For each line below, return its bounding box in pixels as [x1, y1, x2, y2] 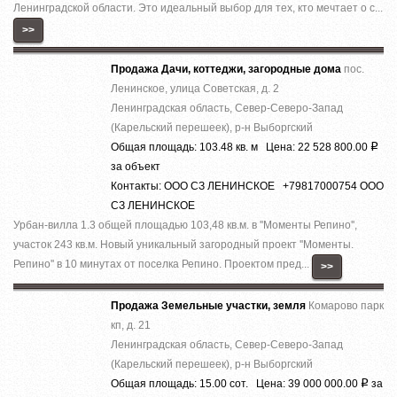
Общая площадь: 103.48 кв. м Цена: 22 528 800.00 [111, 140, 370, 153]
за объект [111, 160, 160, 173]
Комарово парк [308, 299, 384, 312]
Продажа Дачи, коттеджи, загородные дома [111, 62, 344, 75]
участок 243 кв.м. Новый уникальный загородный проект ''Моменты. [13, 237, 354, 251]
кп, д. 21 [111, 318, 151, 331]
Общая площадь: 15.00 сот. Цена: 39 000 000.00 [111, 377, 361, 390]
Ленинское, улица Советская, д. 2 [111, 82, 279, 95]
